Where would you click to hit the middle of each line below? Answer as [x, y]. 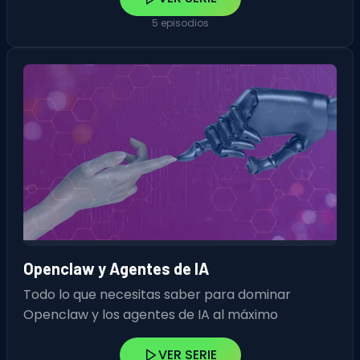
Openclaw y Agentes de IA [116, 269]
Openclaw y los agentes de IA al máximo [151, 315]
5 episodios [180, 23]
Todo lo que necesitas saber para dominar [157, 295]
